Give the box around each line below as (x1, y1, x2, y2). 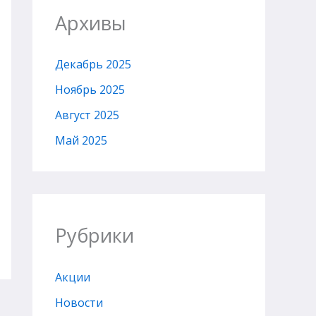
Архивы (55, 10, 126, 37)
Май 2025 (55, 133, 107, 149)
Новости (55, 294, 103, 310)
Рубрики (55, 222, 134, 249)
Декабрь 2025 (55, 56, 131, 73)
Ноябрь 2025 (55, 82, 125, 98)
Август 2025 (55, 107, 119, 123)
